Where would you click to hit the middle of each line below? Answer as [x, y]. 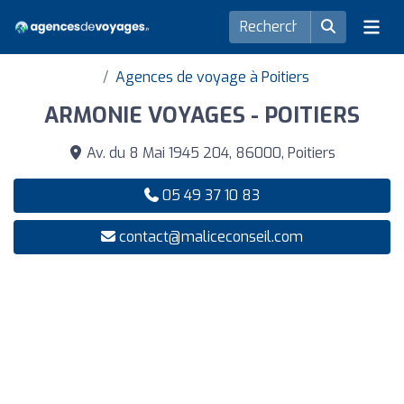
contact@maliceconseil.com [211, 237]
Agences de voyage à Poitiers [212, 77]
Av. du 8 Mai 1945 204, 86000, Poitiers [209, 153]
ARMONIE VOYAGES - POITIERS [202, 115]
